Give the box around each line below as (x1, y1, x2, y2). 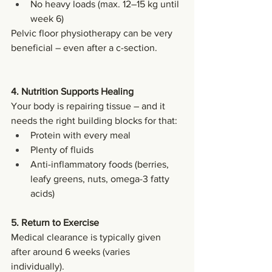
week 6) (30, 13, 64, 24)
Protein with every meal (30, 129, 131, 140)
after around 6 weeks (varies (11, 246, 132, 257)
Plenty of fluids (30, 144, 93, 155)
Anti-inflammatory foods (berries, (30, 158, 171, 169)
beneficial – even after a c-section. (11, 42, 157, 53)
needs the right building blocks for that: (11, 115, 177, 126)
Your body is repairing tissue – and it (11, 100, 168, 111)
